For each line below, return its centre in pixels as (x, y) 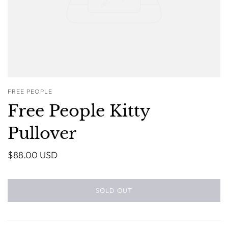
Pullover (42, 133)
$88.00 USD (33, 155)
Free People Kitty (79, 111)
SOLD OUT (114, 190)
